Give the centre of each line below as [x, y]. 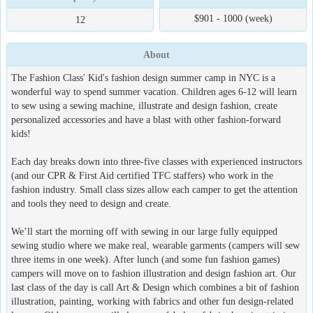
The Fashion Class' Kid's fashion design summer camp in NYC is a [143, 78]
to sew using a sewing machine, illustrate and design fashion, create [144, 105]
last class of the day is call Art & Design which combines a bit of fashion [155, 287]
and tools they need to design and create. [91, 203]
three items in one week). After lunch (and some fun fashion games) [146, 259]
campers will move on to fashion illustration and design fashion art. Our [154, 273]
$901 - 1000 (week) [233, 18]
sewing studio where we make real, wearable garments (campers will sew [155, 245]
